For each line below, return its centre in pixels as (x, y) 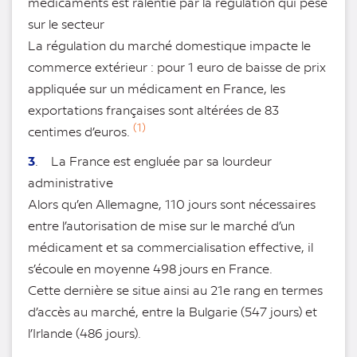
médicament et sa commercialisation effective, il (171, 247)
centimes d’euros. (80, 131)
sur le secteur (66, 24)
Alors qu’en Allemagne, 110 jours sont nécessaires (172, 204)
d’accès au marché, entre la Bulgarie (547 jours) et (173, 312)
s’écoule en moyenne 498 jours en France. (150, 269)
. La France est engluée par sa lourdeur (153, 161)
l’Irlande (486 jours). (84, 333)
